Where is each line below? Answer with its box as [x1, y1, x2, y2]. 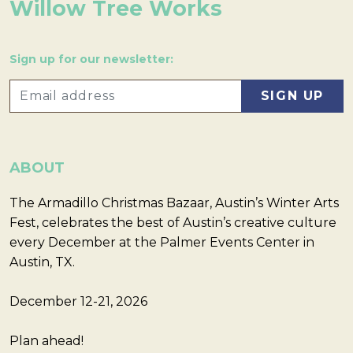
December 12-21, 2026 [9, 293, 147, 309]
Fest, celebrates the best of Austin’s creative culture [9, 214, 336, 230]
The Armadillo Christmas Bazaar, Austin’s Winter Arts [9, 195, 339, 210]
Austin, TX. [9, 254, 78, 269]
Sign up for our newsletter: [9, 52, 173, 67]
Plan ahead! [9, 333, 84, 348]
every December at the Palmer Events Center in [9, 234, 314, 250]
